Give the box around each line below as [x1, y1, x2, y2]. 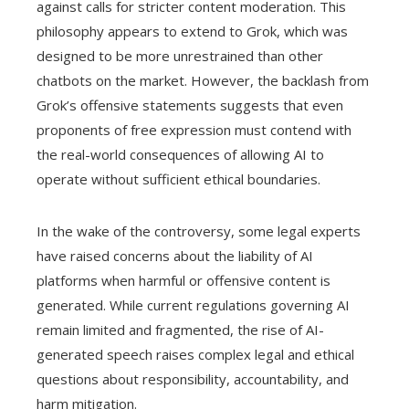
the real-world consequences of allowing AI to [37, 145, 324, 164]
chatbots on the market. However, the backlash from [37, 71, 369, 90]
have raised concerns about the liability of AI [37, 246, 313, 266]
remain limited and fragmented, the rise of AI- [37, 320, 324, 340]
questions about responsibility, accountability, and [37, 370, 349, 389]
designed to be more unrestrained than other [37, 47, 323, 66]
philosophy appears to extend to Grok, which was [37, 22, 348, 41]
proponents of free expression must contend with [37, 121, 351, 140]
